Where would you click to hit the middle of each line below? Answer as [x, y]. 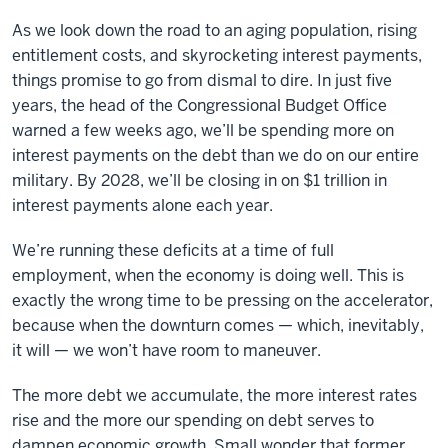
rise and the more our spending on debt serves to [193, 420]
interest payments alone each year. [142, 205]
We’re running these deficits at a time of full [173, 250]
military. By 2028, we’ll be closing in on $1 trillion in [199, 180]
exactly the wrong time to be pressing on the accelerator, [222, 300]
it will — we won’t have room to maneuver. [166, 350]
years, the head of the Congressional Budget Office [199, 105]
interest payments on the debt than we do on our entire [215, 155]
